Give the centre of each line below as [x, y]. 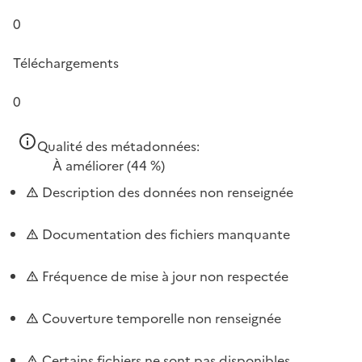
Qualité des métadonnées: [118, 146]
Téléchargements [66, 63]
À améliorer [88, 165]
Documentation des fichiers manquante [164, 234]
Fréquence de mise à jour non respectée [164, 276]
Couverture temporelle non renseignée [160, 318]
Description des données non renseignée [166, 192]
